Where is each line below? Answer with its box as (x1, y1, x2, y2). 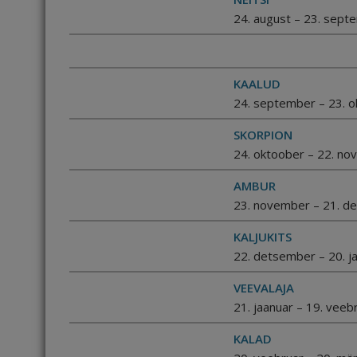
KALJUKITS (233, 229, 292, 245)
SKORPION (233, 127, 292, 143)
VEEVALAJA (233, 280, 294, 296)
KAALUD (233, 76, 280, 92)
